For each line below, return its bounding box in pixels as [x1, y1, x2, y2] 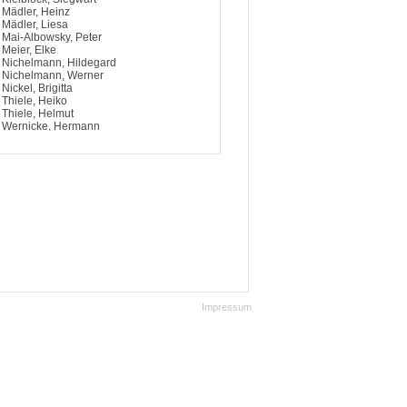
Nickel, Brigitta [2, 82, 73, 94]
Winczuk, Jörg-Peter [2, 145, 101, 158]
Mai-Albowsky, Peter [2, 31, 102, 44]
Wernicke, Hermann [2, 120, 100, 133]
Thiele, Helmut [2, 107, 74, 120]
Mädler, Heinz [2, 5, 70, 18]
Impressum [202, 302, 252, 313]
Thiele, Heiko [2, 94, 67, 107]
